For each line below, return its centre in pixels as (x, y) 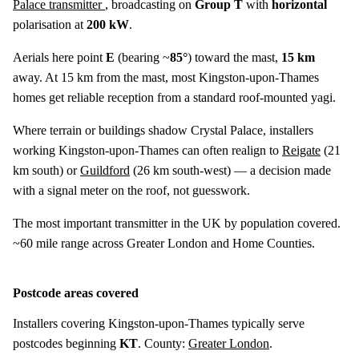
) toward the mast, (234, 57)
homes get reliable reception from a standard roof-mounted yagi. (174, 97)
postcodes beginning (66, 343)
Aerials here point (59, 57)
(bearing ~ (142, 57)
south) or (54, 170)
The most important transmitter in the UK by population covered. (177, 223)
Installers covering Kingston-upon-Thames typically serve (159, 323)
